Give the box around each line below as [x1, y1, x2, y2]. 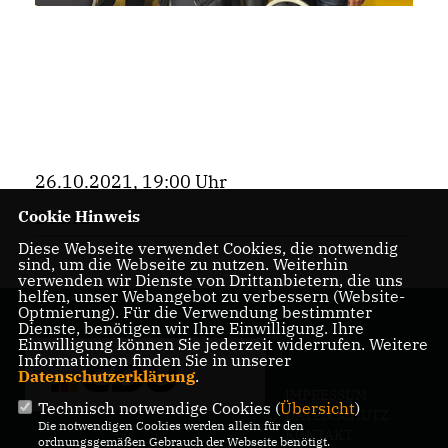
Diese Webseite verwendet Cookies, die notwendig [17, 238, 398, 258]
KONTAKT [285, 426, 353, 445]
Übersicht [279, 398, 355, 418]
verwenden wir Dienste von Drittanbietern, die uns [17, 270, 403, 290]
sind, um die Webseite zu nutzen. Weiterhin [17, 254, 348, 274]
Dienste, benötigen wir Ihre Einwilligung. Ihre [17, 318, 364, 338]
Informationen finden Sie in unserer [17, 350, 291, 370]
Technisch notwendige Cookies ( [37, 398, 280, 418]
